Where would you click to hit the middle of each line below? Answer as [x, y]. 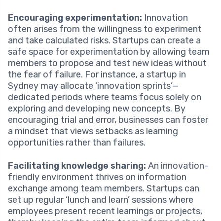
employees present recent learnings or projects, [105, 211]
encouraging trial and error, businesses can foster [108, 120]
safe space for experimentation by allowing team [109, 52]
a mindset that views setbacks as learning [93, 131]
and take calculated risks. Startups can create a [104, 41]
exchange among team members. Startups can [104, 189]
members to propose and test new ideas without [107, 63]
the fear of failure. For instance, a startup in [97, 75]
